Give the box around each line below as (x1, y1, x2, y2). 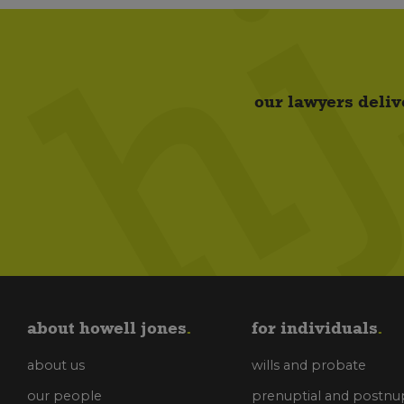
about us (27, 356, 85, 373)
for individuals (252, 317, 378, 338)
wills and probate (252, 356, 367, 373)
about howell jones (27, 317, 186, 338)
